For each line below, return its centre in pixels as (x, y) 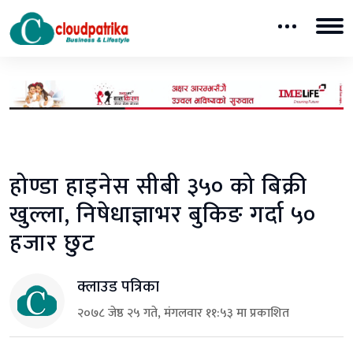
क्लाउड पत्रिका (118, 286)
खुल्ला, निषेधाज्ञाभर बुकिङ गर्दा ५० (163, 215)
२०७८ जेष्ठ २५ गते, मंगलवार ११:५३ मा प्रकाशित (183, 313)
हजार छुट (52, 243)
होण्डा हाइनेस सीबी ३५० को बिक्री (158, 186)
